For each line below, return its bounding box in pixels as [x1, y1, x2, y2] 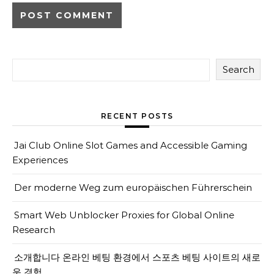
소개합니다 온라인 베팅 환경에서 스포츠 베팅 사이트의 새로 [14, 251, 261, 263]
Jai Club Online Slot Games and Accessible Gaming [14, 139, 247, 151]
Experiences [12, 154, 68, 166]
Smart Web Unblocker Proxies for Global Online [14, 209, 234, 221]
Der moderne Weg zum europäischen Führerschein [14, 182, 252, 193]
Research [12, 224, 55, 235]
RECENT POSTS [100, 111, 174, 120]
